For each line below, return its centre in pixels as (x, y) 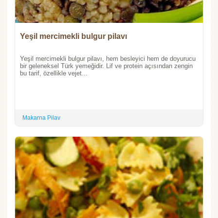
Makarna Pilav (41, 118)
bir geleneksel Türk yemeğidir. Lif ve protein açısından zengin (106, 66)
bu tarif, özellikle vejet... (54, 73)
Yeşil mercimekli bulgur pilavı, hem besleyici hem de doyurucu (108, 59)
